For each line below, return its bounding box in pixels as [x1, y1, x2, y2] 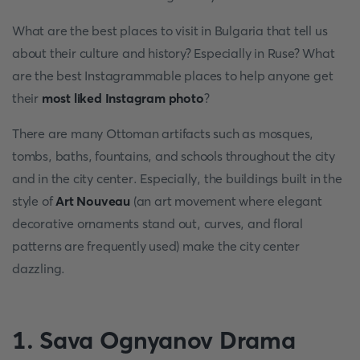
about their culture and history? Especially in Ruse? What [12, 45, 335, 61]
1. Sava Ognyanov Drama [12, 325, 296, 355]
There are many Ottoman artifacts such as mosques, [12, 125, 314, 141]
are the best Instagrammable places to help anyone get [12, 67, 333, 84]
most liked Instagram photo [41, 90, 204, 106]
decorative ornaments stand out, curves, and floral [12, 215, 303, 231]
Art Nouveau [55, 193, 131, 209]
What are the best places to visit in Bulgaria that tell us [12, 22, 328, 39]
